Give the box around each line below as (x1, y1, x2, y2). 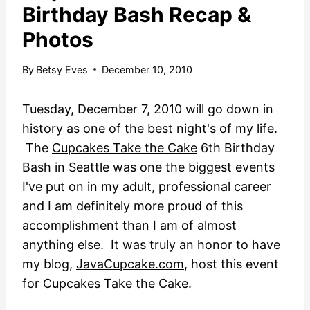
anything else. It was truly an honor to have (22, 237, 280, 252)
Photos (22, 26, 93, 52)
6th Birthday (197, 140, 275, 155)
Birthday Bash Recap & (22, 1, 251, 27)
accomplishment (22, 217, 119, 232)
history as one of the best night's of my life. (22, 120, 277, 136)
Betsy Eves (36, 63, 89, 75)
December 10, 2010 (102, 63, 193, 75)
